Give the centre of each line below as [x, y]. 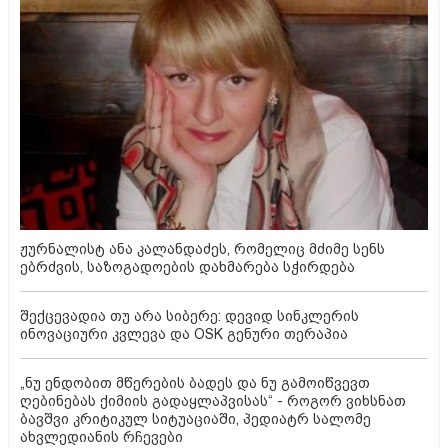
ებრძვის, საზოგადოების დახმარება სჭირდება [187, 266]
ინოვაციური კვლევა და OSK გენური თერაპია [184, 333]
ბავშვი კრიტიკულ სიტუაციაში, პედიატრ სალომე [195, 418]
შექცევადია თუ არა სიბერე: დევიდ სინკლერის [189, 315]
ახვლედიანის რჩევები [101, 436]
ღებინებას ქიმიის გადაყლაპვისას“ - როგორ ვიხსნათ [213, 400]
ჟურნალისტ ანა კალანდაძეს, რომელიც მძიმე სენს [202, 248]
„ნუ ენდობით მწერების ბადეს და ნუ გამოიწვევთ [195, 382]
